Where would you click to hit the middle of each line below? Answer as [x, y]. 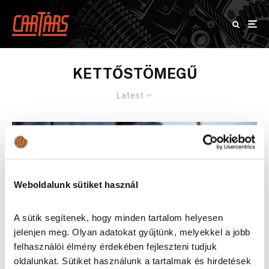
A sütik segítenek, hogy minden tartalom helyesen [118, 217]
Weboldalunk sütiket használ [76, 184]
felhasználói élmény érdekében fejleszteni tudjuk [115, 246]
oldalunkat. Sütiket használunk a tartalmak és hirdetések [132, 261]
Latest [130, 95]
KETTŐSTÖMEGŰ [134, 73]
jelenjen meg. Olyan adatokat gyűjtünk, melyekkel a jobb [132, 232]
